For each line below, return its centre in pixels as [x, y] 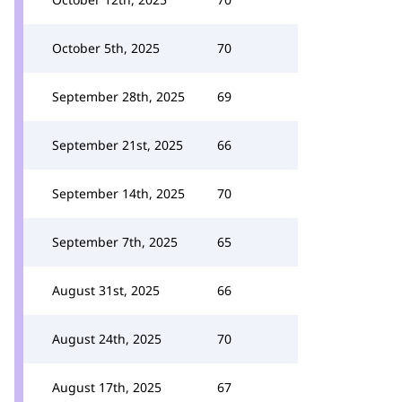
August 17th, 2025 [107, 387]
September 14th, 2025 [118, 193]
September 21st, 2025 [118, 145]
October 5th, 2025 [106, 48]
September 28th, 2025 [118, 96]
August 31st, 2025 [106, 290]
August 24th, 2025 [107, 339]
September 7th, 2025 [115, 242]
